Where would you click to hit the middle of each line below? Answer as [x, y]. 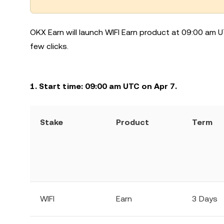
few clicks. [49, 46]
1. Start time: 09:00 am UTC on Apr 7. [103, 86]
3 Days [205, 199]
